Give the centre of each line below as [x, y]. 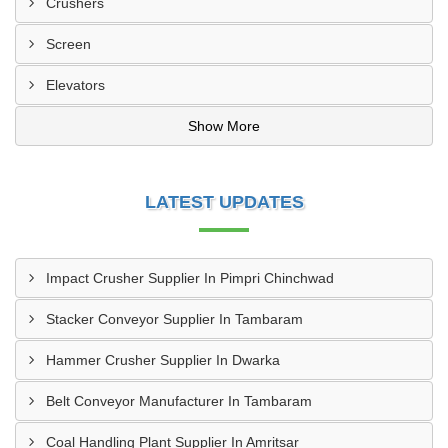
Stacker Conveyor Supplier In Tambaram [174, 319]
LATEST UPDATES [224, 202]
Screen [68, 44]
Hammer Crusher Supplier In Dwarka [163, 360]
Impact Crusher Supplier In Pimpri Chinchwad [190, 278]
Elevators [75, 85]
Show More [224, 126]
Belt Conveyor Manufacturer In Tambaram [179, 401]
